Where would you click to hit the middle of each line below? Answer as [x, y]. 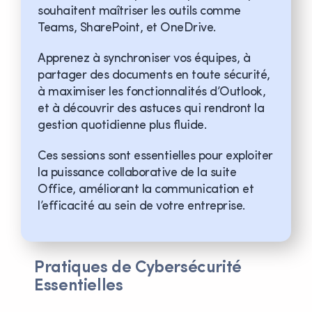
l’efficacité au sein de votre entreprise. [141, 206]
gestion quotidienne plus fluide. [122, 125]
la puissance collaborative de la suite [137, 173]
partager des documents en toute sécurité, [154, 75]
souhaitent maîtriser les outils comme [139, 11]
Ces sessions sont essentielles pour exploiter [155, 156]
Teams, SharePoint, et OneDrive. [127, 28]
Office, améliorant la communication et [146, 189]
